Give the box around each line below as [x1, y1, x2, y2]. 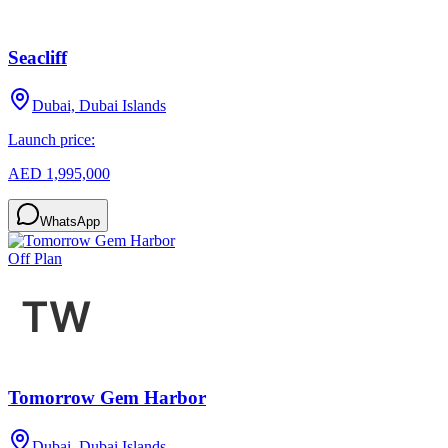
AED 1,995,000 [8, 165, 110, 183]
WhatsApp [40, 214, 100, 230]
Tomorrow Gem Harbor [8, 387, 206, 409]
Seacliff [8, 46, 67, 68]
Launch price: [8, 131, 95, 149]
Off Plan [8, 250, 62, 268]
